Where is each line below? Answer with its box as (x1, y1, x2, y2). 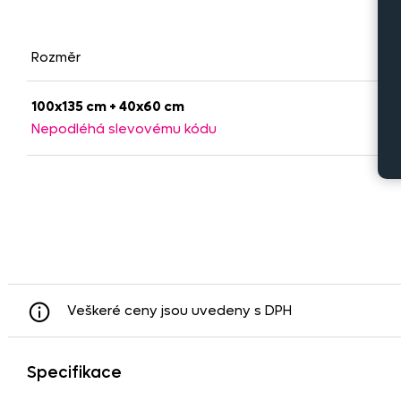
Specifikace (27, 363, 122, 384)
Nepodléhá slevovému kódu (31, 119, 217, 138)
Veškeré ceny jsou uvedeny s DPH (67, 302, 292, 320)
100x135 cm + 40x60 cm (31, 98, 184, 116)
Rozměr (31, 48, 81, 67)
